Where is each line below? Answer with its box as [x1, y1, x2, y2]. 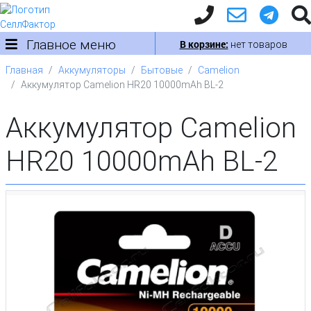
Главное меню [23, 36, 116, 53]
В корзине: [179, 37, 228, 51]
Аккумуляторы [58, 64, 126, 76]
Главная [6, 64, 43, 76]
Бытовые [141, 64, 183, 76]
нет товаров [228, 39, 287, 50]
